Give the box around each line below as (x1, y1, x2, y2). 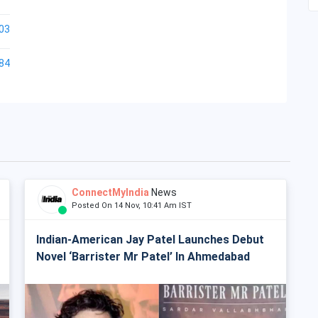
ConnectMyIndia (72, 187, 149, 198)
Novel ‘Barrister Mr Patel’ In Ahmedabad (36, 250, 250, 263)
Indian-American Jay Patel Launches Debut (36, 233, 264, 246)
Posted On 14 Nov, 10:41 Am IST (72, 201, 198, 210)
